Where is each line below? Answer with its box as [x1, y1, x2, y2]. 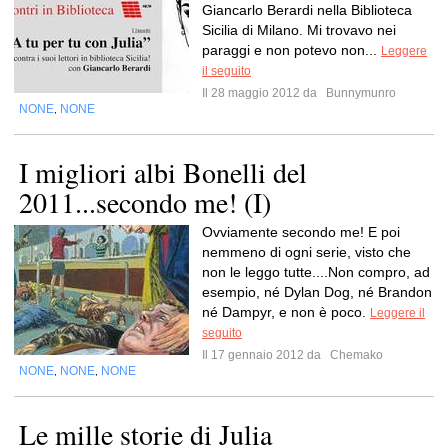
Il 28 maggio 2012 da [202, 86, 323, 100]
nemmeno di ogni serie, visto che [202, 244, 411, 260]
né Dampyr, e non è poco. [202, 304, 370, 320]
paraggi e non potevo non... [202, 42, 381, 58]
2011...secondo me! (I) [19, 183, 271, 221]
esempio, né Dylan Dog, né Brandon [202, 284, 432, 300]
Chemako [327, 348, 383, 362]
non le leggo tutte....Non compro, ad [202, 264, 430, 280]
